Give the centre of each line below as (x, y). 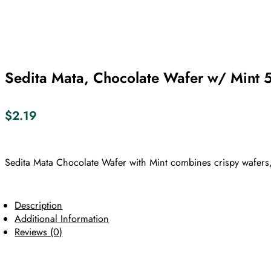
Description (39, 206)
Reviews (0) (39, 232)
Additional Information (62, 219)
